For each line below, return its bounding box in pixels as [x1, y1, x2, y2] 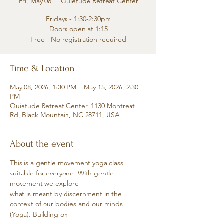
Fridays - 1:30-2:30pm [45, 14, 111, 23]
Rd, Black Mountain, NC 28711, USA [10, 110, 120, 119]
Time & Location [10, 63, 75, 74]
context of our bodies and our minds [10, 199, 125, 208]
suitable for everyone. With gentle [10, 169, 116, 177]
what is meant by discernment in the [10, 189, 124, 198]
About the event [10, 138, 74, 149]
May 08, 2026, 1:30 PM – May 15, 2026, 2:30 [10, 83, 138, 91]
